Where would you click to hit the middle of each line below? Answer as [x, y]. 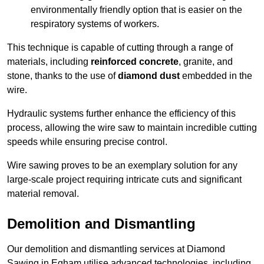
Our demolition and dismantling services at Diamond [116, 249]
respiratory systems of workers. [95, 24]
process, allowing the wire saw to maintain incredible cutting [132, 128]
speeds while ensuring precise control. [87, 142]
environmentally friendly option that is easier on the [136, 10]
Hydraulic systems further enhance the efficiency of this [121, 114]
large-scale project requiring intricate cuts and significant [124, 180]
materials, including [49, 62]
